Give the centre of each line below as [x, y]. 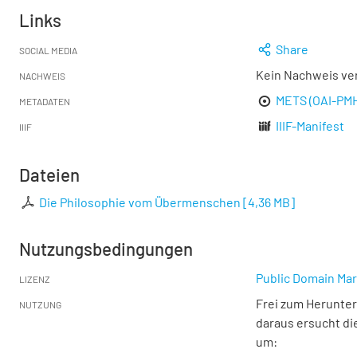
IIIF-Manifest [310, 126]
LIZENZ [35, 279]
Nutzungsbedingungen [106, 249]
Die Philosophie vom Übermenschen [140, 202]
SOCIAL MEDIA [48, 50]
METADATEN [45, 101]
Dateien [49, 175]
